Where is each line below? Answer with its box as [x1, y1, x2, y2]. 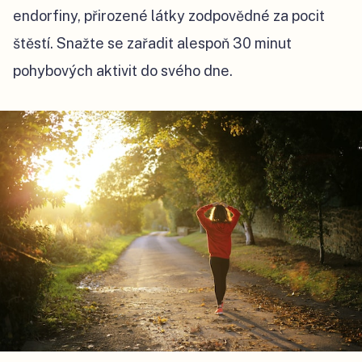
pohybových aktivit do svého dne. [13, 61, 233, 79]
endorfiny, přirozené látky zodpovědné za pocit [13, 6, 325, 24]
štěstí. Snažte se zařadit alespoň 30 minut [13, 34, 292, 52]
